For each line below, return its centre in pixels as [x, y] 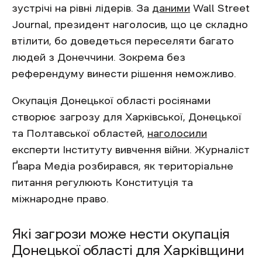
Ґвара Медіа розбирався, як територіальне [123, 166]
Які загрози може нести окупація [121, 234]
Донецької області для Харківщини [128, 250]
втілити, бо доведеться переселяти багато [123, 41]
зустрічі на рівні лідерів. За [82, 8]
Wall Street [220, 8]
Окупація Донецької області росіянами [111, 100]
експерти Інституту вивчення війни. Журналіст [131, 149]
